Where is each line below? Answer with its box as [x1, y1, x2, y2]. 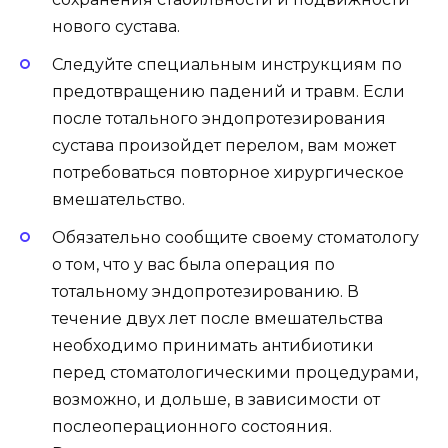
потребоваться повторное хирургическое [52, 162, 404, 182]
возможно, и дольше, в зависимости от [52, 390, 380, 410]
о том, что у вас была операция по [52, 255, 335, 275]
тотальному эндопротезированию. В [52, 282, 359, 302]
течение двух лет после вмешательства [52, 309, 383, 329]
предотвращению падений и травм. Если [52, 81, 405, 101]
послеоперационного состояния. [52, 417, 332, 437]
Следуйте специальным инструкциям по [52, 54, 402, 74]
